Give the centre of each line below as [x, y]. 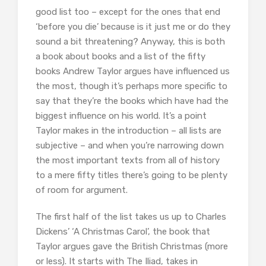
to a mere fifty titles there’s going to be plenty [132, 175]
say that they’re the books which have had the [132, 101]
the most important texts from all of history [128, 161]
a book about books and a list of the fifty [121, 57]
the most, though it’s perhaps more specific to [132, 86]
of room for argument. [82, 190]
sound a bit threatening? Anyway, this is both [130, 42]
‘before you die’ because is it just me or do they [133, 27]
